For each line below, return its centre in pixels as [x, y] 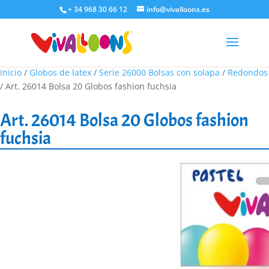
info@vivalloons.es [178, 9]
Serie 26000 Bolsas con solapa [159, 72]
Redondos [248, 72]
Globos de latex [60, 72]
